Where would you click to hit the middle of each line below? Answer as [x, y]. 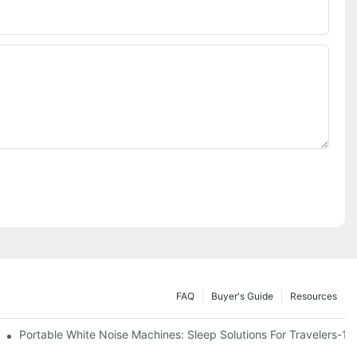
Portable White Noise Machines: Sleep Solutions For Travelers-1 [184, 335]
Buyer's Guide [242, 296]
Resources [314, 296]
